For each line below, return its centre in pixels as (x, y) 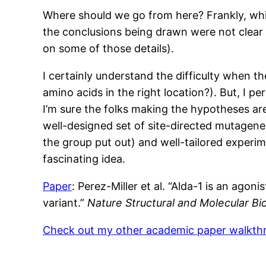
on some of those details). (108, 49)
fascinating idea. (84, 159)
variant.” (65, 203)
